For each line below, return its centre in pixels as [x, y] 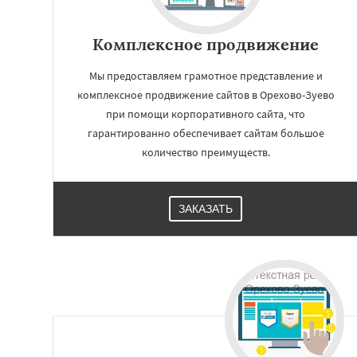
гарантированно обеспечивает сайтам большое [206, 133]
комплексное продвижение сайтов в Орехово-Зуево [206, 95]
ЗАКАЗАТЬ [206, 209]
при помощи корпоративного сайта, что [206, 114]
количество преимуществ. [206, 152]
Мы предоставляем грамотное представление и [206, 76]
